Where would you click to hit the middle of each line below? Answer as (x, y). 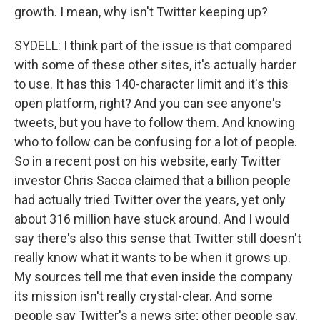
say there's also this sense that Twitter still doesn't (158, 238)
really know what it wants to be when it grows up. (152, 257)
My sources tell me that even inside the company (154, 277)
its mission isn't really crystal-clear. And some (144, 296)
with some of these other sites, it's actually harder (155, 65)
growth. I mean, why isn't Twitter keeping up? (141, 12)
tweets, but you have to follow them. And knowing (155, 122)
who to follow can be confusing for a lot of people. (156, 142)
